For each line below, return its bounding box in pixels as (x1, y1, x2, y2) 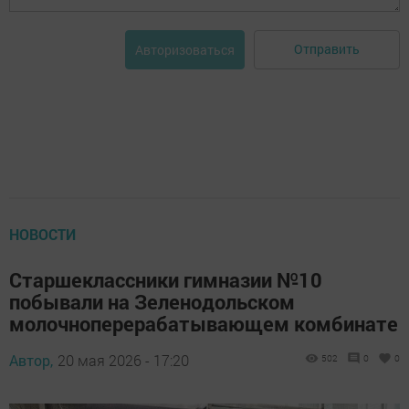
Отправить (294, 40, 360, 58)
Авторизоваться (135, 40, 235, 58)
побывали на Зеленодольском (9, 288, 295, 315)
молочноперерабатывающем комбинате (9, 309, 398, 337)
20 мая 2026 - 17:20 (58, 350, 189, 370)
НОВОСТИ (9, 224, 76, 244)
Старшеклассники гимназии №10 (9, 266, 322, 293)
